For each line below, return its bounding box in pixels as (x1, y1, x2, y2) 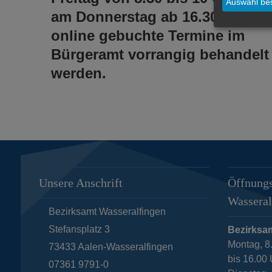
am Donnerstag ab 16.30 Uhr (50, 8, 247, 25)
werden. (50, 64, 106, 81)
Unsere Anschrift (38, 175, 123, 189)
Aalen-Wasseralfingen (77, 241, 173, 252)
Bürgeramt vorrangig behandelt (50, 46, 269, 63)
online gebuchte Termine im (50, 27, 245, 44)
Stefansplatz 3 (48, 223, 110, 234)
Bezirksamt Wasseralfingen (48, 206, 166, 217)
